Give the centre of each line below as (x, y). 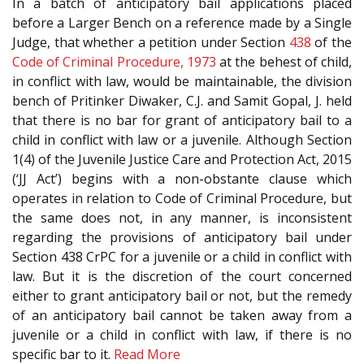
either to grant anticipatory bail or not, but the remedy (182, 295)
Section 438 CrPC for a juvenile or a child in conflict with (182, 256)
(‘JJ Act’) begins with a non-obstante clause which (182, 178)
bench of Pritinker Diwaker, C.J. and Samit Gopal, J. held (182, 100)
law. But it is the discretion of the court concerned (182, 276)
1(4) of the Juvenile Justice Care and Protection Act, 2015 (182, 159)
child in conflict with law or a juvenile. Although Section (182, 139)
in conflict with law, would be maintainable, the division (182, 81)
